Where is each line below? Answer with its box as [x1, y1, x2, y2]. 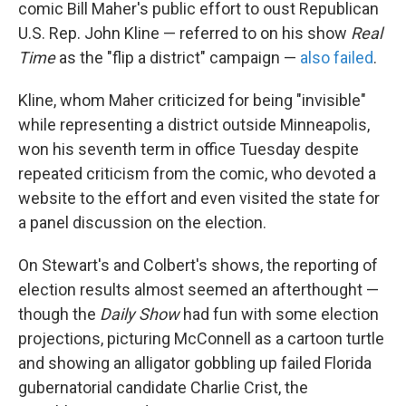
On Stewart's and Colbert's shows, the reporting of [18, 256, 378, 275]
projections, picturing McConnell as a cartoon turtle [18, 329, 384, 349]
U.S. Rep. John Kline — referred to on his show [18, 24, 351, 43]
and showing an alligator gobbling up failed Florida [18, 353, 372, 373]
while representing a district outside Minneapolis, [18, 115, 370, 135]
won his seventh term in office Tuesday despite [18, 140, 359, 159]
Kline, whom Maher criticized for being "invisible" [18, 91, 366, 111]
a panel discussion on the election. [18, 213, 266, 233]
